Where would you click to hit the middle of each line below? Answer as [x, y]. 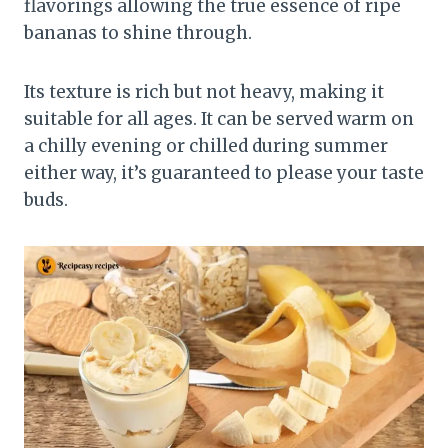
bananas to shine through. [138, 33]
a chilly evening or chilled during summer [206, 146]
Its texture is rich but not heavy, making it [204, 92]
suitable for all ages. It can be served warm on [219, 119]
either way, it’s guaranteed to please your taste [224, 173]
